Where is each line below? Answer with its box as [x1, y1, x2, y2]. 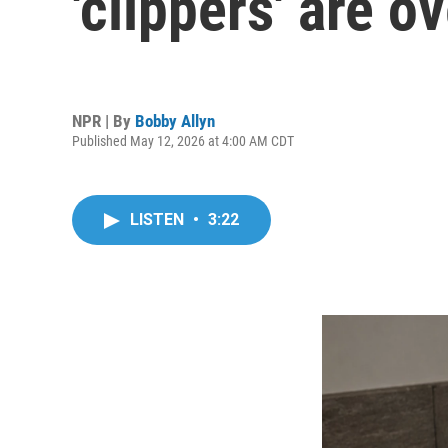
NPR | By [72, 110, 135, 131]
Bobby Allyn [135, 110, 215, 131]
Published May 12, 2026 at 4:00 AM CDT [72, 132, 294, 149]
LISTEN [130, 210, 188, 229]
